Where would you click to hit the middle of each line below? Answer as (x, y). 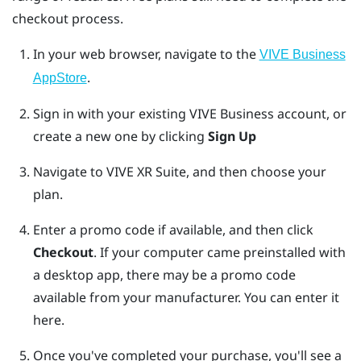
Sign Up (232, 136)
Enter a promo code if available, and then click (173, 229)
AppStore (60, 77)
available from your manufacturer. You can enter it (186, 297)
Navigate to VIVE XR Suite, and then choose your (179, 171)
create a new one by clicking (120, 136)
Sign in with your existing (111, 113)
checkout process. (68, 18)
